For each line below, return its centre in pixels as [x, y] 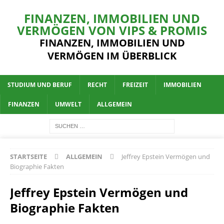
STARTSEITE [28, 156]
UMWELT [68, 104]
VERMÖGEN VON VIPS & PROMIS [112, 30]
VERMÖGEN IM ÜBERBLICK [112, 56]
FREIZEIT [135, 85]
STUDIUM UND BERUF [40, 85]
